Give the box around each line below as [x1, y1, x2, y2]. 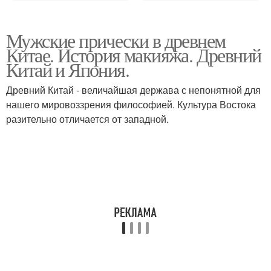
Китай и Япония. [6, 56, 129, 82]
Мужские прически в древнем [6, 27, 226, 53]
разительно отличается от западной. [6, 112, 169, 126]
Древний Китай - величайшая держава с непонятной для [6, 83, 261, 97]
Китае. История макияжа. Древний [6, 42, 261, 68]
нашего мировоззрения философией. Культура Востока [6, 97, 256, 111]
